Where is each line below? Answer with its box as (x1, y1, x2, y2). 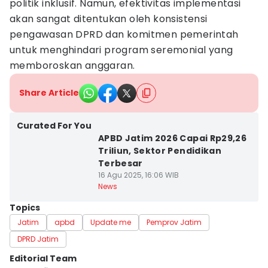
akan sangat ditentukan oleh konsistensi (10, 12, 208, 26)
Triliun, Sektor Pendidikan (98, 145, 221, 157)
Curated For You (17, 120, 92, 132)
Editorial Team (10, 252, 77, 264)
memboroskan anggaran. (10, 59, 135, 72)
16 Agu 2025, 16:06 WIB (98, 170, 179, 180)
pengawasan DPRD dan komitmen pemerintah (10, 28, 239, 41)
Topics (10, 202, 40, 214)
